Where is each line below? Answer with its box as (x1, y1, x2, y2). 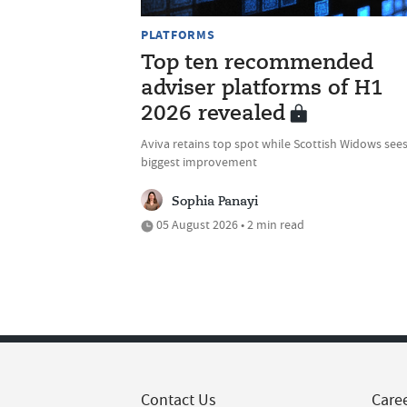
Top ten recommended (141, 54, 373, 74)
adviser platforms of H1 (141, 79, 383, 100)
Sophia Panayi (172, 195, 258, 209)
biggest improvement (141, 154, 257, 171)
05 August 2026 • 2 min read (154, 216, 304, 233)
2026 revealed (141, 104, 285, 125)
